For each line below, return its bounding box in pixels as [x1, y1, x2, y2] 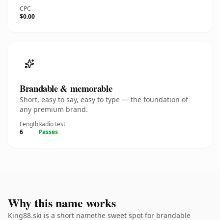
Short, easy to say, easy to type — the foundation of [20, 95, 188, 104]
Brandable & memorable [20, 82, 112, 95]
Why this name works [8, 194, 116, 211]
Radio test [38, 120, 65, 128]
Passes [38, 128, 58, 136]
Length [20, 120, 38, 128]
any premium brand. [20, 105, 88, 114]
